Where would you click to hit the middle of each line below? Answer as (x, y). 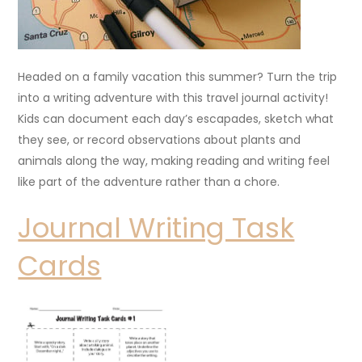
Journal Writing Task (156, 227)
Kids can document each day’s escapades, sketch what (176, 118)
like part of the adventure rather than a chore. (149, 181)
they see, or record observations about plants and (160, 139)
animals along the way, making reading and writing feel (174, 160)
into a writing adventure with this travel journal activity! (173, 97)
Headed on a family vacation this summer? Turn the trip (178, 76)
